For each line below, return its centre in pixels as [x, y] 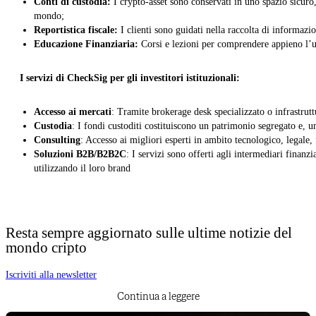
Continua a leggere [158, 296]
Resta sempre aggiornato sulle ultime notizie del [149, 233]
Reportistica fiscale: [76, 30]
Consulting [57, 140]
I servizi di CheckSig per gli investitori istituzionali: [130, 78]
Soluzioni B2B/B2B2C [80, 154]
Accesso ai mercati [73, 112]
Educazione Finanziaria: [86, 44]
